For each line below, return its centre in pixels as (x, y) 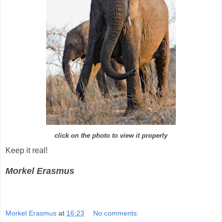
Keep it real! (27, 150)
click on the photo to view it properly (111, 136)
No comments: (116, 213)
